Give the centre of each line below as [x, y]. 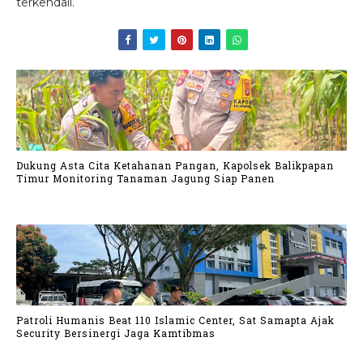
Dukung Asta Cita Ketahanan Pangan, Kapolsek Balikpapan [175, 165]
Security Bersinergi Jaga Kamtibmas [116, 333]
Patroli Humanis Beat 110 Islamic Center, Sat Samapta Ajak [175, 320]
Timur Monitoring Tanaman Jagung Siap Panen [145, 178]
